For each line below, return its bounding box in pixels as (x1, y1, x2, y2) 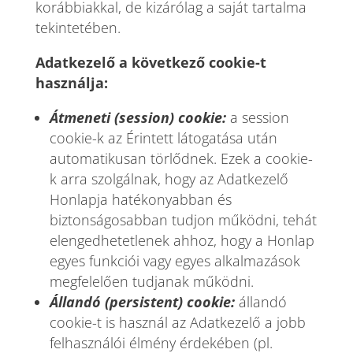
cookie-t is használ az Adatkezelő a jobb (49, 313, 306, 332)
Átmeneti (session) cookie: (49, 108, 226, 127)
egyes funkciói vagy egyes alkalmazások (49, 251, 300, 270)
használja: (35, 73, 108, 92)
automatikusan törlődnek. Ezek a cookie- (49, 149, 313, 168)
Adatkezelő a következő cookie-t (35, 53, 266, 72)
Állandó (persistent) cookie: (49, 292, 235, 311)
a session (229, 108, 289, 127)
